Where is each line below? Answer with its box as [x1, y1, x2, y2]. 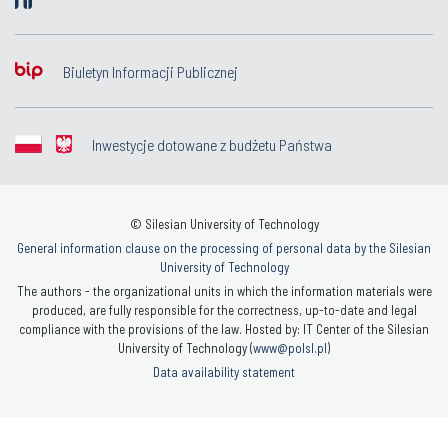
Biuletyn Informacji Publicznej [63, 62, 238, 82]
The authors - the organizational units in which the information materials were [16, 283, 432, 300]
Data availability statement [153, 364, 295, 381]
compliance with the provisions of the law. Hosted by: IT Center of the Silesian [19, 321, 429, 338]
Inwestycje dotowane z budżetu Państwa [92, 135, 332, 155]
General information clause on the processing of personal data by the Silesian [17, 240, 431, 257]
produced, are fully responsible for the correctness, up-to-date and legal [31, 302, 417, 319]
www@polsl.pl [253, 340, 327, 357]
